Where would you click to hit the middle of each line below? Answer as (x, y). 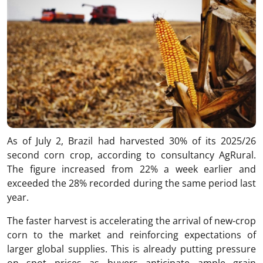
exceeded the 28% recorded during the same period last (131, 183)
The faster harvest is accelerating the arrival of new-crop (131, 221)
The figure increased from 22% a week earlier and (131, 169)
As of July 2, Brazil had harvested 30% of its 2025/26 (131, 141)
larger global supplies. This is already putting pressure (131, 249)
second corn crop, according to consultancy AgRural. (131, 155)
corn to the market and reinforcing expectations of (131, 235)
